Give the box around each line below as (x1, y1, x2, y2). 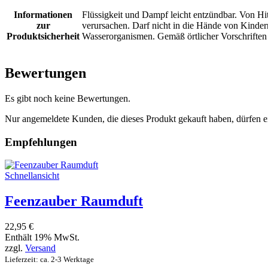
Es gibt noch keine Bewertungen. (5, 93, 130, 103)
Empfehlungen (5, 135, 77, 148)
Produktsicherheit (7, 31, 80, 42)
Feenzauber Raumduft (5, 193, 143, 209)
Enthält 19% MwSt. (5, 232, 80, 243)
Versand (25, 243, 56, 254)
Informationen (14, 10, 72, 20)
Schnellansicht (5, 170, 59, 181)
